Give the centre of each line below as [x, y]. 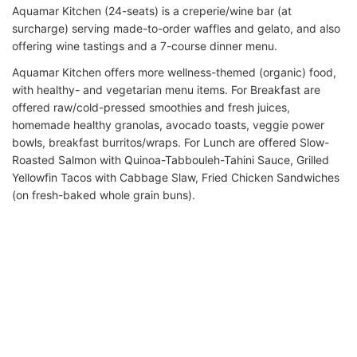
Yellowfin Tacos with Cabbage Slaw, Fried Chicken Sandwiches [176, 177]
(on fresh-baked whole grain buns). [104, 194]
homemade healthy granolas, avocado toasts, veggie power [168, 124]
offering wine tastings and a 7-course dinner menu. [145, 45]
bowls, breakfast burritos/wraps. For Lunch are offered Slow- [171, 142]
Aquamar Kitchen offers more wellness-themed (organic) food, [174, 72]
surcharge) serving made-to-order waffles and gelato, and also [176, 28]
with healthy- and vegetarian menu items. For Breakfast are [166, 89]
